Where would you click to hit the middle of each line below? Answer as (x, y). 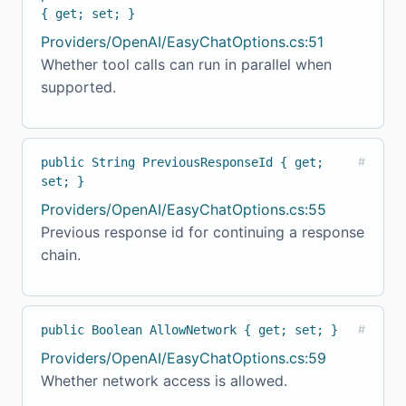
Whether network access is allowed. (164, 381)
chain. (61, 255)
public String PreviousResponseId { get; (182, 163)
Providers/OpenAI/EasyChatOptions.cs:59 (184, 358)
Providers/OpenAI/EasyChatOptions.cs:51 (182, 42)
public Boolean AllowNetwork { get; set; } (189, 330)
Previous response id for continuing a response (203, 232)
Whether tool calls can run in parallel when (186, 65)
